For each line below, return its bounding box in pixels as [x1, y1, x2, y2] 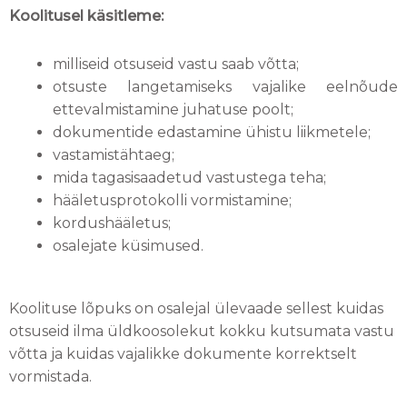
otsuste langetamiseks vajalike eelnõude [53, 78, 398, 96]
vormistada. [9, 368, 95, 386]
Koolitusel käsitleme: [9, 7, 164, 25]
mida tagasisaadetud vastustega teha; [53, 169, 326, 187]
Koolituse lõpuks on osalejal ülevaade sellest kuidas [9, 300, 383, 318]
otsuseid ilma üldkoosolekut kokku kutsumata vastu [9, 323, 394, 341]
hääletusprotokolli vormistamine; [53, 192, 292, 210]
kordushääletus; [53, 214, 171, 233]
